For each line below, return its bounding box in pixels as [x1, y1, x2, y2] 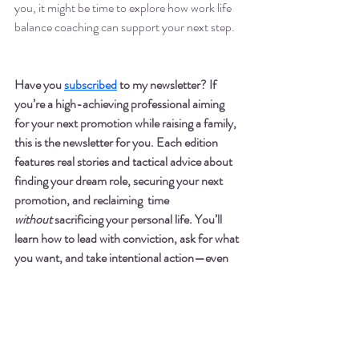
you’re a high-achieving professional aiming [14, 94, 227, 113]
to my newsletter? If [117, 75, 219, 94]
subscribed [64, 75, 117, 94]
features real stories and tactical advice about [14, 151, 235, 171]
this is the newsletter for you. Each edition [14, 132, 220, 151]
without [14, 209, 52, 228]
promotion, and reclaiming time [14, 190, 171, 209]
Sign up [167, 286, 206, 305]
